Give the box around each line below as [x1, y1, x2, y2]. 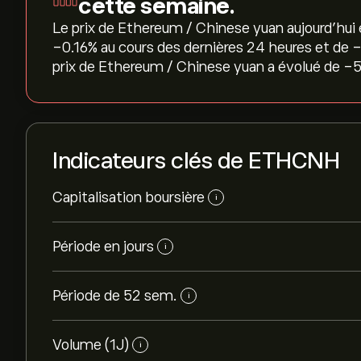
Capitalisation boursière [52, 189, 205, 205]
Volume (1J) [52, 337, 129, 353]
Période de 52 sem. [52, 288, 177, 304]
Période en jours [52, 239, 154, 255]
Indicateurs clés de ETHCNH [52, 148, 339, 173]
